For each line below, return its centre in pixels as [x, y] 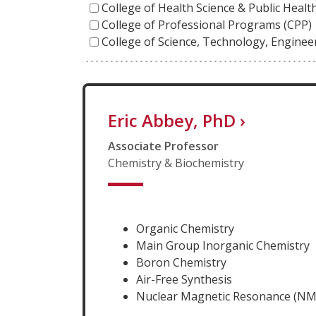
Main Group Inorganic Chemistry [223, 245]
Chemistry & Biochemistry [176, 163]
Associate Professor [163, 146]
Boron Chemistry [181, 262]
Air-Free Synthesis [184, 279]
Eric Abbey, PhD [172, 120]
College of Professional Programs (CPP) [207, 24]
